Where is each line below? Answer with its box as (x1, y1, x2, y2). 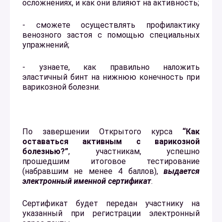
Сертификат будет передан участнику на (22, 198, 200, 208)
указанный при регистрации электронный (22, 208, 200, 218)
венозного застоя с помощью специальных (22, 30, 200, 40)
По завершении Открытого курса (22, 126, 182, 136)
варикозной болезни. (22, 82, 100, 92)
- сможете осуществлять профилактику (22, 20, 200, 30)
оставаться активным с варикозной (22, 136, 200, 146)
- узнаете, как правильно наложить (22, 62, 200, 72)
